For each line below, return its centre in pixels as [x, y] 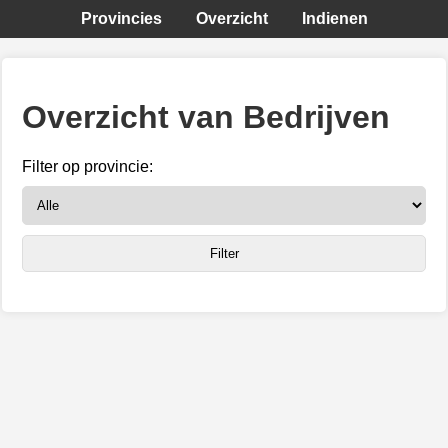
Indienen [334, 18]
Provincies [121, 18]
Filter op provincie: [88, 166]
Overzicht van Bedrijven [206, 117]
